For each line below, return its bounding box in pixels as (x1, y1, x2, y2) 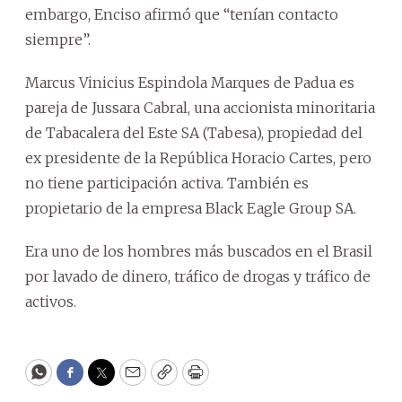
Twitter (100, 370, 161, 391)
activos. (25, 292, 76, 310)
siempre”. (25, 30, 91, 48)
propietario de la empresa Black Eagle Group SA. (25, 198, 356, 217)
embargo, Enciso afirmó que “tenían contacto (25, 4, 338, 23)
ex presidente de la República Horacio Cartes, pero (25, 148, 371, 167)
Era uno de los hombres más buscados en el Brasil (25, 241, 372, 260)
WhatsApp (37, 370, 122, 391)
